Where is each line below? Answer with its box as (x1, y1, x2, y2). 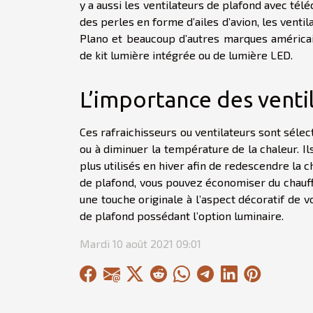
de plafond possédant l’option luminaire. (80, 208, 284, 222)
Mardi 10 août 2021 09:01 (80, 236, 201, 250)
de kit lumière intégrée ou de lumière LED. (80, 48, 293, 61)
